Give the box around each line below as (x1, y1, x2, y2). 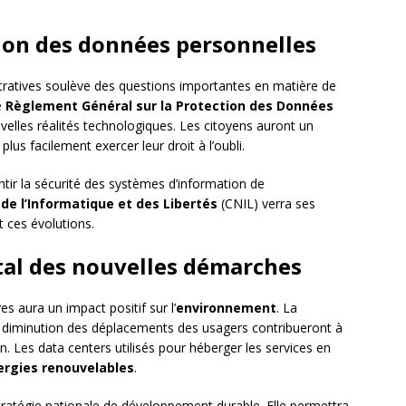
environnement (176, 299, 276, 317)
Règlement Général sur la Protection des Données (5, 97, 333, 115)
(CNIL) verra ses (217, 195, 315, 213)
